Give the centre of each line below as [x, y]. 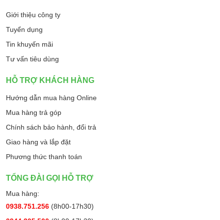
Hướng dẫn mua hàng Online [51, 98]
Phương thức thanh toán [44, 157]
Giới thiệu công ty [33, 15]
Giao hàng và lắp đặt [38, 142]
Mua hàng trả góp [34, 113]
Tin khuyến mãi [29, 44]
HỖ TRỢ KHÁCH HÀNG [50, 81]
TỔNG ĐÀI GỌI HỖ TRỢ [50, 178]
